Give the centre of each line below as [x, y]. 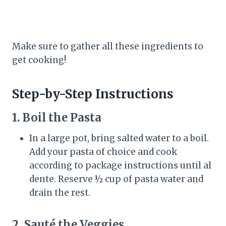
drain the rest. [60, 193]
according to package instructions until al [120, 166]
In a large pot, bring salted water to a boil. [119, 138]
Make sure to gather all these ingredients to [108, 47]
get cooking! [39, 60]
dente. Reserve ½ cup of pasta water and [116, 179]
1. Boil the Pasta [57, 118]
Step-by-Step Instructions [93, 94]
